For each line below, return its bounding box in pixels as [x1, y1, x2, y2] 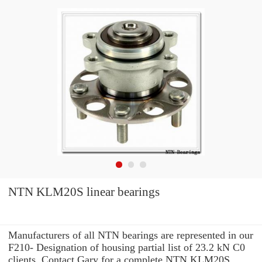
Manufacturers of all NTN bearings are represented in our [8, 229, 253, 241]
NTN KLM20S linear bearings [8, 185, 160, 199]
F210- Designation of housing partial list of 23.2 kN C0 [8, 241, 245, 253]
